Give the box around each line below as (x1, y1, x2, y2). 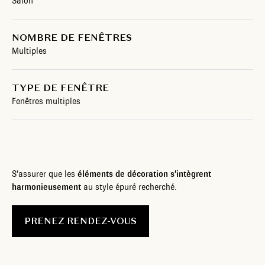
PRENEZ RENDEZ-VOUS (24, 215, 137, 227)
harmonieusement (12, 182, 81, 192)
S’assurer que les (12, 169, 77, 179)
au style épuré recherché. (81, 182, 177, 192)
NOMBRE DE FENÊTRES (12, 31, 132, 44)
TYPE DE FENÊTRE (12, 82, 109, 94)
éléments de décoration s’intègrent (77, 169, 211, 179)
